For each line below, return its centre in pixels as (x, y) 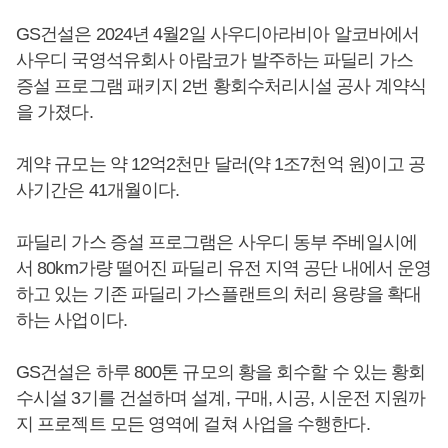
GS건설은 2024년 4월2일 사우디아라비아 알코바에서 (218, 33)
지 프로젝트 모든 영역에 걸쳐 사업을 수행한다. (193, 423)
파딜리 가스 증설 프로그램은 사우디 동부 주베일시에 (216, 241)
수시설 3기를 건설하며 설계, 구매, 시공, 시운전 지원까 (221, 397)
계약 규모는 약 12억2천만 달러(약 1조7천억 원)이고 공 (221, 163)
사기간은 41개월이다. (98, 189)
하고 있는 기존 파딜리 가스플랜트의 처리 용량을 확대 (218, 293)
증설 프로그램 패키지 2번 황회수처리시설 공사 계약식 (221, 85)
